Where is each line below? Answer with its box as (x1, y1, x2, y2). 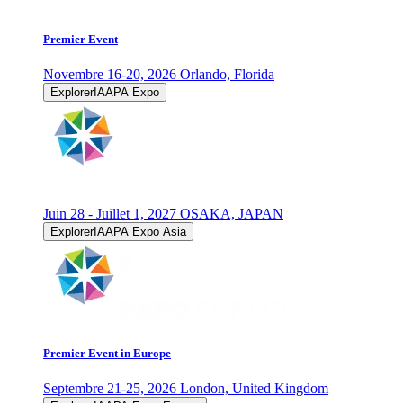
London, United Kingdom (180, 380, 328, 396)
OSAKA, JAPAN (180, 206, 283, 222)
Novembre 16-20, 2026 (43, 67, 180, 83)
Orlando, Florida (180, 67, 274, 83)
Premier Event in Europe (43, 345, 171, 360)
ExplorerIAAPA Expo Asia (50, 225, 186, 239)
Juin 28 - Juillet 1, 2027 (43, 206, 180, 222)
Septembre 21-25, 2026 (43, 380, 180, 396)
